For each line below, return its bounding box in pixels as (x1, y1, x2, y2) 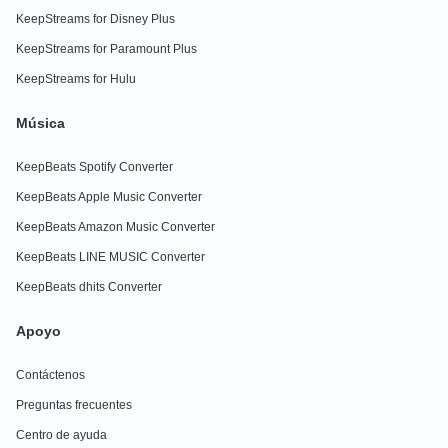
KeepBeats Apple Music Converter (16, 190, 202, 204)
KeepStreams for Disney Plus (16, 12, 175, 26)
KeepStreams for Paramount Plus (16, 42, 197, 56)
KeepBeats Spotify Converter (16, 160, 173, 174)
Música (16, 115, 65, 131)
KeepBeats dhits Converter (16, 280, 162, 294)
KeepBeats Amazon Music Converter (16, 220, 215, 234)
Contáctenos (16, 368, 85, 382)
